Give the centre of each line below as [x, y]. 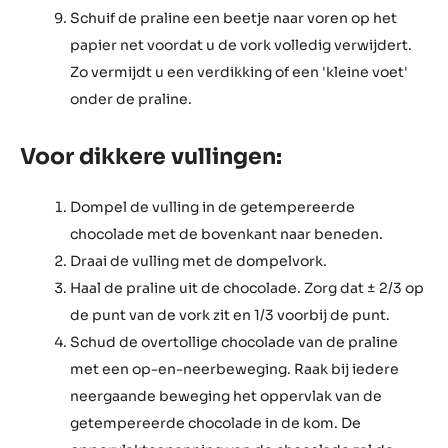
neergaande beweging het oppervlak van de [226, 81]
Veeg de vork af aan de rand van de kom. [211, 189]
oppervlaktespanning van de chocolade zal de [232, 135]
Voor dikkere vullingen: [151, 409]
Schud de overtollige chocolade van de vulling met [248, 27]
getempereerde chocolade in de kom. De [215, 108]
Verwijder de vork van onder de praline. [209, 243]
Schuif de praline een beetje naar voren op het [233, 270]
